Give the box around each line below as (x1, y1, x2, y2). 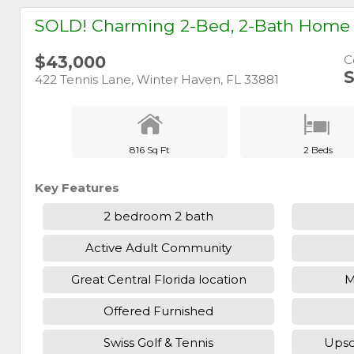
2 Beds (303, 143, 333, 156)
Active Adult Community (85, 240, 232, 256)
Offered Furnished (104, 303, 214, 319)
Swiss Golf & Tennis (104, 335, 214, 351)
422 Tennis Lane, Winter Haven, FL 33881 (35, 71, 280, 87)
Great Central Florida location (70, 272, 247, 288)
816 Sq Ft (129, 143, 170, 156)
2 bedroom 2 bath (104, 209, 214, 224)
